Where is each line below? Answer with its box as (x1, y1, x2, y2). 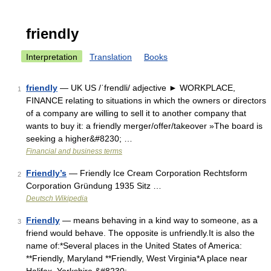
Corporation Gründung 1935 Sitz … (26, 181, 162, 191)
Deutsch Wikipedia (26, 194, 88, 203)
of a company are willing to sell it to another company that (26, 108, 246, 118)
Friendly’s (26, 168, 67, 178)
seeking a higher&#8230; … (26, 134, 132, 143)
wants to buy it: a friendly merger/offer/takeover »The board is (26, 121, 263, 131)
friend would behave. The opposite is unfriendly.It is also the (26, 228, 255, 238)
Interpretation (26, 52, 77, 62)
